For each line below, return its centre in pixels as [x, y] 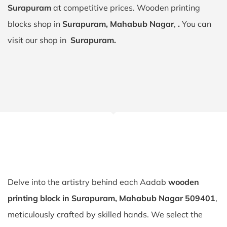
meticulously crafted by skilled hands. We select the [105, 214]
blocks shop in [35, 24]
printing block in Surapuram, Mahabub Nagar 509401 [111, 198]
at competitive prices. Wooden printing [126, 8]
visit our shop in [39, 40]
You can [197, 24]
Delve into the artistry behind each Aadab [88, 182]
